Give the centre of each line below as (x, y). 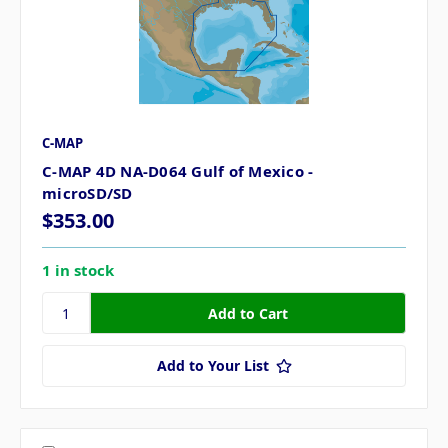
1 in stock (78, 270)
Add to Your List (212, 366)
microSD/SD (87, 193)
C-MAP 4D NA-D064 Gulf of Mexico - (178, 171)
